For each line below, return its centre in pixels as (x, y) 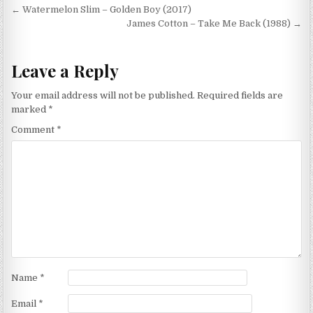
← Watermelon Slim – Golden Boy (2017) (102, 10)
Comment (34, 130)
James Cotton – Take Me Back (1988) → (214, 24)
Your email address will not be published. (103, 96)
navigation (59, 31)
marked (30, 110)
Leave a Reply (65, 70)
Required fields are (240, 96)
